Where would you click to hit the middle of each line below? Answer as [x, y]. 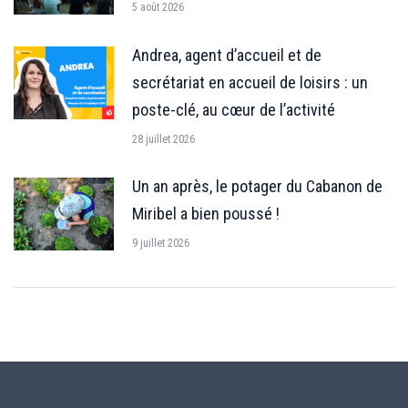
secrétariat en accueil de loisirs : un [250, 82]
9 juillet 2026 [161, 243]
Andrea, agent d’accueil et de [227, 55]
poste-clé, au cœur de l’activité [234, 109]
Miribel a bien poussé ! [206, 213]
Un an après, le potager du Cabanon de [257, 186]
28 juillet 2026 [163, 139]
